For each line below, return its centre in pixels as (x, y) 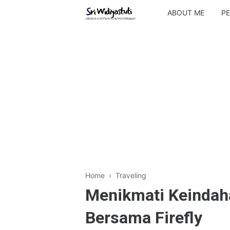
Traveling (131, 175)
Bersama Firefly (144, 218)
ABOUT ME (186, 13)
